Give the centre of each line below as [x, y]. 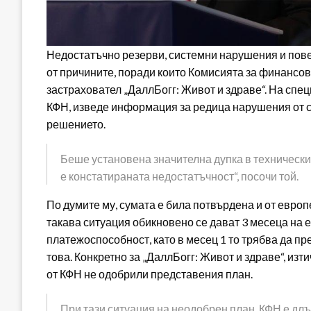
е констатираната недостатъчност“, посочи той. [179, 176]
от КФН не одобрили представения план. [150, 274]
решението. [76, 124]
